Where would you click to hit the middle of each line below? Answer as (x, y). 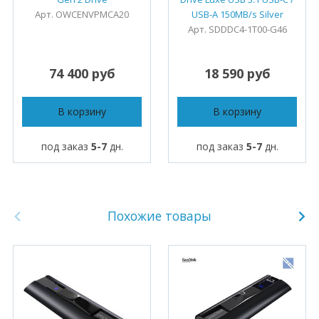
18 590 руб (237, 73)
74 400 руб (82, 73)
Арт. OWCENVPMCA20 (82, 14)
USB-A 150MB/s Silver (237, 14)
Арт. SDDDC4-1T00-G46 (237, 29)
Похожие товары (159, 216)
